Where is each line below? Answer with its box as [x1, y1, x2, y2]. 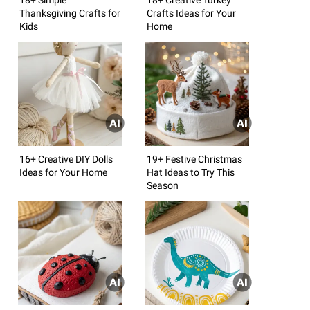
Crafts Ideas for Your [147, 7, 236, 19]
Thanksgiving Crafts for [19, 7, 120, 19]
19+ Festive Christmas [147, 153, 242, 165]
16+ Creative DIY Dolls [19, 153, 113, 165]
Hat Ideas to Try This [147, 166, 235, 178]
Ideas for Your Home [19, 166, 107, 178]
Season [147, 179, 179, 191]
